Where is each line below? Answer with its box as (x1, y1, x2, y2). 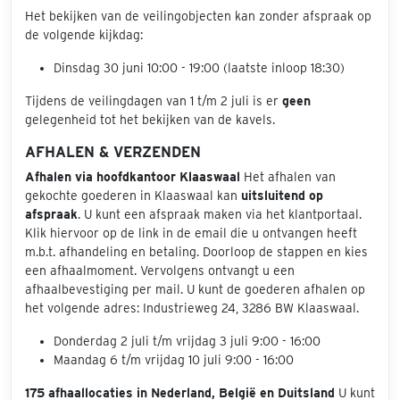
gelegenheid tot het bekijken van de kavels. (25, 112, 275, 127)
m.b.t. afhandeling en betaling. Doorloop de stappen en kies (25, 244, 368, 259)
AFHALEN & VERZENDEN (25, 143, 201, 161)
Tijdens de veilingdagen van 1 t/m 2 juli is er (25, 93, 282, 108)
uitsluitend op (241, 187, 323, 203)
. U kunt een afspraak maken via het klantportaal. (78, 206, 362, 221)
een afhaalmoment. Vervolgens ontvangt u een (25, 262, 295, 278)
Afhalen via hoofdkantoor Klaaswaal (25, 169, 240, 184)
